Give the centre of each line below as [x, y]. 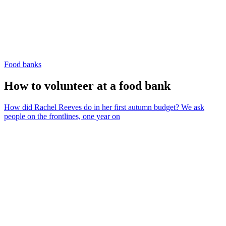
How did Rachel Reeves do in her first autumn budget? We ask [104, 107]
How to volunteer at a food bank [87, 86]
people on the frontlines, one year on [62, 116]
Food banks [23, 64]
